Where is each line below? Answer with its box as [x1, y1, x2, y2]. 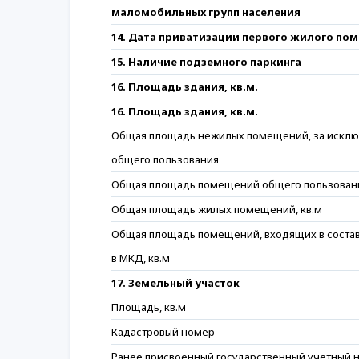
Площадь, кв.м [111, 300, 186, 314]
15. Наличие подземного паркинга [111, 54, 301, 69]
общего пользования [111, 152, 219, 167]
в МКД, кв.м [111, 251, 170, 265]
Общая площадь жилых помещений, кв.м [111, 202, 322, 216]
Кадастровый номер [111, 325, 215, 339]
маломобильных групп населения [111, 5, 301, 19]
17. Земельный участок [111, 276, 240, 290]
